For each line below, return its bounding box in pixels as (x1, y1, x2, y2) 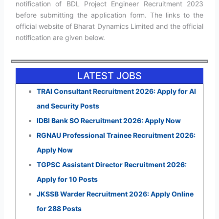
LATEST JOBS (77, 69, 142, 82)
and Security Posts (36, 101, 99, 110)
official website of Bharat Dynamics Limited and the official (15, 22, 204, 31)
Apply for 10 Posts (36, 175, 98, 183)
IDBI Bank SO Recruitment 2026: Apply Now (36, 116, 181, 125)
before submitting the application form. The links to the (15, 11, 204, 20)
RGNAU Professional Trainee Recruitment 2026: (36, 131, 196, 139)
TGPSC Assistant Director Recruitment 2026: (36, 160, 187, 169)
